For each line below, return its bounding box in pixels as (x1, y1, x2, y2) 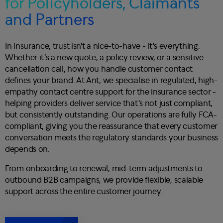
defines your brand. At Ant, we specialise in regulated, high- (5, 76, 218, 85)
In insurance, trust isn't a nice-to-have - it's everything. (5, 41, 200, 50)
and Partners (5, 11, 94, 28)
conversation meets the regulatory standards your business (5, 133, 218, 142)
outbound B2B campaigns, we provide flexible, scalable (5, 175, 204, 184)
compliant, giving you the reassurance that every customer (5, 121, 218, 130)
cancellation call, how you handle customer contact (5, 64, 193, 73)
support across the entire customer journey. (5, 187, 162, 196)
